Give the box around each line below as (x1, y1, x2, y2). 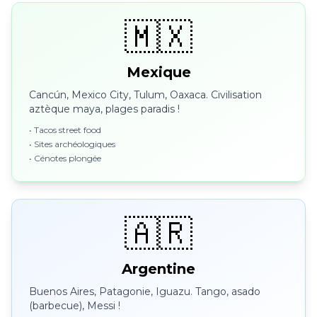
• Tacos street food (29, 125, 101, 135)
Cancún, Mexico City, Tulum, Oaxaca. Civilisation (29, 88, 262, 101)
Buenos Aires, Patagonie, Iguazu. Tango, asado (29, 285, 260, 298)
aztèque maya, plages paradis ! (29, 103, 180, 115)
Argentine (122, 260, 195, 277)
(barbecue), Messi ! (29, 299, 120, 312)
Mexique (126, 64, 191, 81)
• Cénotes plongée (29, 153, 101, 163)
